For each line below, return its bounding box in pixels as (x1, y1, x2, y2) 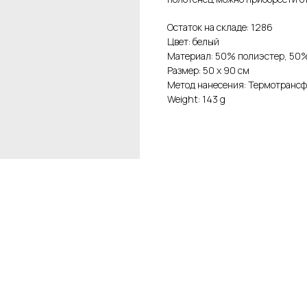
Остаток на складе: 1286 (167, 20, 273, 34)
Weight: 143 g (167, 92, 225, 106)
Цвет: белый (167, 34, 219, 48)
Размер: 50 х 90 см (167, 63, 249, 77)
